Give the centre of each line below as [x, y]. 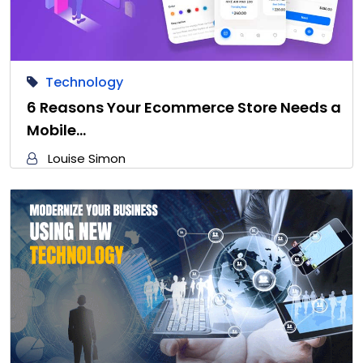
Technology [84, 82]
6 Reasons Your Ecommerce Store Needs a [184, 107]
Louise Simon [87, 158]
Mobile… [56, 130]
